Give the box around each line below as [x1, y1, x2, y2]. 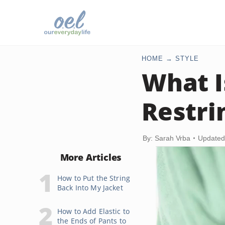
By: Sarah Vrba [143, 134, 190, 142]
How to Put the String [57, 173, 130, 183]
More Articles [60, 151, 122, 163]
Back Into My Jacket [57, 183, 123, 192]
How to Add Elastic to [57, 206, 130, 216]
